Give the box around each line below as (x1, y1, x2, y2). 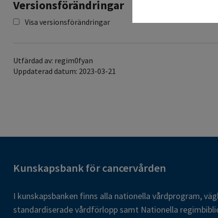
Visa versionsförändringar (25, 17, 110, 27)
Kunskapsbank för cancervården (13, 161, 166, 175)
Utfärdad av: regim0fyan (13, 55, 93, 66)
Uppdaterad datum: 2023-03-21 (13, 66, 116, 76)
